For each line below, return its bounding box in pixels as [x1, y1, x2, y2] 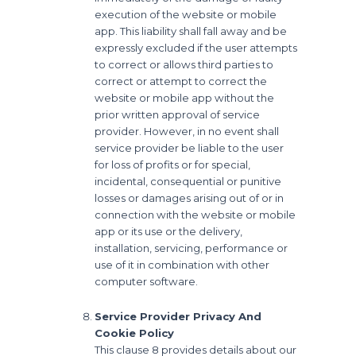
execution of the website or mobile [95, 7, 277, 21]
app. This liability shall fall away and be [95, 24, 288, 37]
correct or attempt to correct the [95, 74, 268, 87]
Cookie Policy [95, 326, 175, 339]
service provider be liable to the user [95, 141, 284, 154]
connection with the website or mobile [95, 207, 296, 221]
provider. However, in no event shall [95, 124, 280, 137]
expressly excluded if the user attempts [95, 41, 298, 54]
